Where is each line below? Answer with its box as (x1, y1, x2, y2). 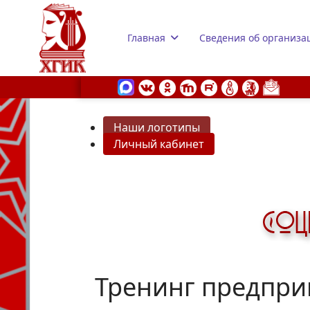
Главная (127, 31, 165, 44)
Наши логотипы (113, 120, 200, 135)
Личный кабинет (113, 136, 204, 152)
